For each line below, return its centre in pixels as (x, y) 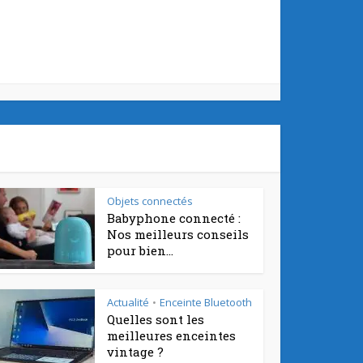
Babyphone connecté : (174, 218)
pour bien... (140, 250)
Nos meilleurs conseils (178, 234)
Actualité (128, 302)
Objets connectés (150, 201)
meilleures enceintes (171, 335)
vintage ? (135, 352)
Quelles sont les (156, 319)
